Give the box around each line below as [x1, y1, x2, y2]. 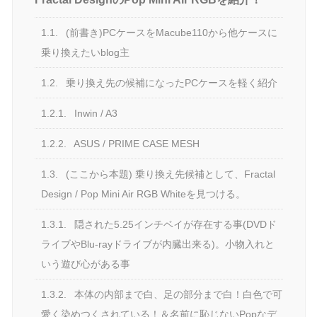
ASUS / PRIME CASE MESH [71, 137, 200, 149]
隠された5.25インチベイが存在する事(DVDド [71, 218, 277, 230]
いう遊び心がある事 [41, 258, 131, 270]
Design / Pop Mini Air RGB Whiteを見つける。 [41, 188, 246, 200]
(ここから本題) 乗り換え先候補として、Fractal [63, 168, 276, 180]
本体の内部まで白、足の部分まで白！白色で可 [71, 288, 283, 300]
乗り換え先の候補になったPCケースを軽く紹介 [63, 76, 278, 88]
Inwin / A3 [71, 107, 118, 119]
